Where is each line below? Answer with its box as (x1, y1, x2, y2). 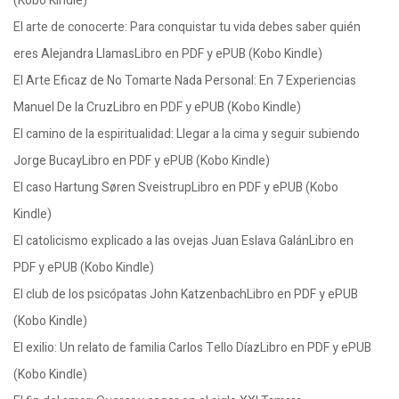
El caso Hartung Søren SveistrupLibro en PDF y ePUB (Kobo (13, 178, 338, 197)
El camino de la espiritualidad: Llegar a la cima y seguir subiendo (13, 125, 360, 143)
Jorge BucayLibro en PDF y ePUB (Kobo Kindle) (13, 151, 270, 170)
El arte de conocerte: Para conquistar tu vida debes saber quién (13, 18, 361, 37)
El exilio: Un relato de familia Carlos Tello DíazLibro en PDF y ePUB (13, 338, 371, 357)
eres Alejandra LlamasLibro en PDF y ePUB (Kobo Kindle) (13, 45, 322, 63)
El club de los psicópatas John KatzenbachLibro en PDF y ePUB (13, 285, 358, 304)
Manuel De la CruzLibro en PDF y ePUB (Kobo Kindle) (13, 98, 301, 117)
